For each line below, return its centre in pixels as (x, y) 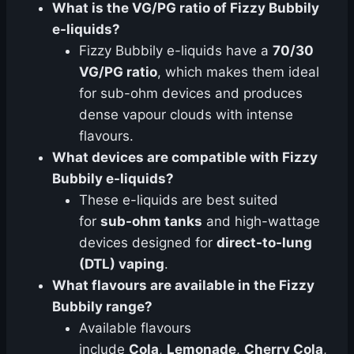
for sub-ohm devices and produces (191, 93)
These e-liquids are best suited (179, 200)
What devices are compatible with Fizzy (185, 157)
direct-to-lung (264, 243)
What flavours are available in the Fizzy (183, 285)
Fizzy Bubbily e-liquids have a (176, 51)
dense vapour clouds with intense (186, 115)
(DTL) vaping (122, 264)
